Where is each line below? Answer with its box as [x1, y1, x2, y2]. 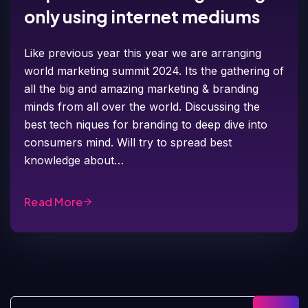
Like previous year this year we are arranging [24, 45, 261, 60]
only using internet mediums [24, 5, 260, 27]
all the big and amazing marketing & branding [24, 81, 258, 96]
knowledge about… [24, 153, 124, 167]
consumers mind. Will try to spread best [24, 135, 232, 149]
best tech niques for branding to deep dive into [24, 117, 267, 131]
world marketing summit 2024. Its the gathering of [24, 63, 284, 78]
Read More [24, 194, 83, 209]
